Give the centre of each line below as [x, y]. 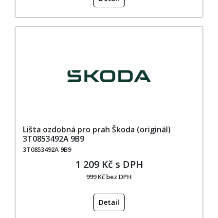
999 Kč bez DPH [109, 176]
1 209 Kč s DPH [109, 164]
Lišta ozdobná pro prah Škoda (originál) [97, 129]
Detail [109, 202]
